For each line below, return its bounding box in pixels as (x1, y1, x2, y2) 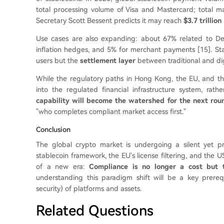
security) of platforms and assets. (36, 184, 141, 192)
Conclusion (36, 125, 70, 133)
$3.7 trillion (183, 16, 221, 24)
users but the (36, 56, 80, 64)
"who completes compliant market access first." (36, 107, 186, 115)
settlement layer (80, 56, 135, 64)
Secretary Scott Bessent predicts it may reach (36, 16, 183, 24)
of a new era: (36, 162, 89, 170)
